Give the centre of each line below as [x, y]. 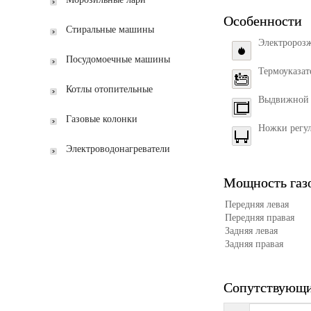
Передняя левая [257, 204]
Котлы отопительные [109, 89]
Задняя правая [254, 244]
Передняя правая [260, 217]
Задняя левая [251, 230]
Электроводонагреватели [118, 149]
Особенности [263, 20]
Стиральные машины [110, 30]
